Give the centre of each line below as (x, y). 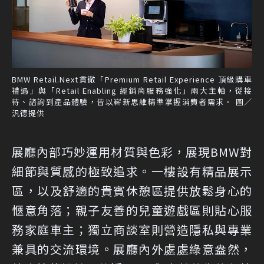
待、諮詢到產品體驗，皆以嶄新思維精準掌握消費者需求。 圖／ (132, 102)
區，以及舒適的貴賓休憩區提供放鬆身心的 (132, 191)
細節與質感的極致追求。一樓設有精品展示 (132, 171)
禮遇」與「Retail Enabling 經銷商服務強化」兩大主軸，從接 (132, 91)
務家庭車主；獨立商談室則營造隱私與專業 (132, 230)
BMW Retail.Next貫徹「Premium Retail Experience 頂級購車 (132, 80)
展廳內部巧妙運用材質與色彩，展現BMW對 (132, 152)
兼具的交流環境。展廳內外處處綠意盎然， (132, 249)
